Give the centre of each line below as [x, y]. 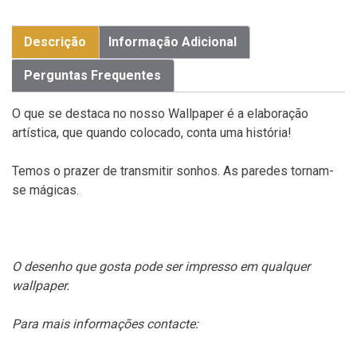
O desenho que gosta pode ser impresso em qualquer [161, 266]
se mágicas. [45, 190]
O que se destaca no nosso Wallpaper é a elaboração [160, 113]
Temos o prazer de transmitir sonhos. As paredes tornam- [173, 171]
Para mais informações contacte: [105, 324]
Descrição [55, 41]
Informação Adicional [173, 41]
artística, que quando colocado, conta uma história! [152, 132]
